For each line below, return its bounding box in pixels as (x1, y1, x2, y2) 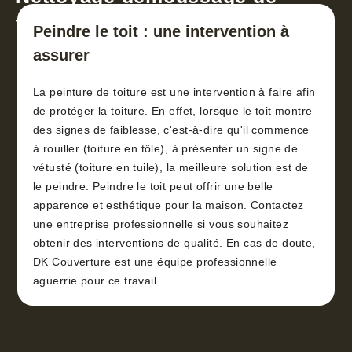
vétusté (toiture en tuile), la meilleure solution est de (33, 161, 309, 174)
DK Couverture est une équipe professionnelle (33, 255, 277, 269)
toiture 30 (16, 13, 110, 35)
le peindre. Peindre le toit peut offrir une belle (33, 180, 273, 193)
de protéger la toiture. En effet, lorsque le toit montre (33, 104, 313, 118)
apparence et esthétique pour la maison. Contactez (33, 199, 304, 212)
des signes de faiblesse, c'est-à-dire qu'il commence (33, 123, 310, 137)
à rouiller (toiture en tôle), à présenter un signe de (33, 142, 299, 156)
